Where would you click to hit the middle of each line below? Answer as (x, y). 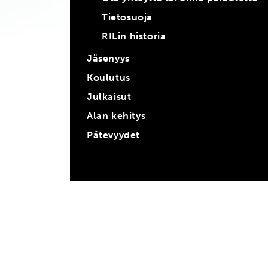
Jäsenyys (108, 58)
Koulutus (109, 77)
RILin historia (134, 36)
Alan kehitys (116, 116)
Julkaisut (109, 97)
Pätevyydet (113, 135)
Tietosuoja (127, 17)
